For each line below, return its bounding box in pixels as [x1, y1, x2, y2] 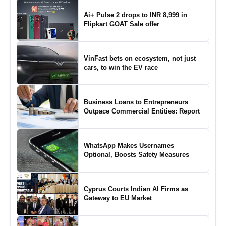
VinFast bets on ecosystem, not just [83, 54, 196, 63]
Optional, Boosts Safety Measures [83, 151, 189, 159]
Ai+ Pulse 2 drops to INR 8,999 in [83, 11, 187, 19]
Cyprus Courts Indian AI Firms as [83, 185, 188, 193]
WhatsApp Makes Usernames [83, 142, 174, 150]
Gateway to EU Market [83, 194, 152, 202]
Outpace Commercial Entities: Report [83, 107, 200, 115]
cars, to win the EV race [83, 64, 158, 72]
